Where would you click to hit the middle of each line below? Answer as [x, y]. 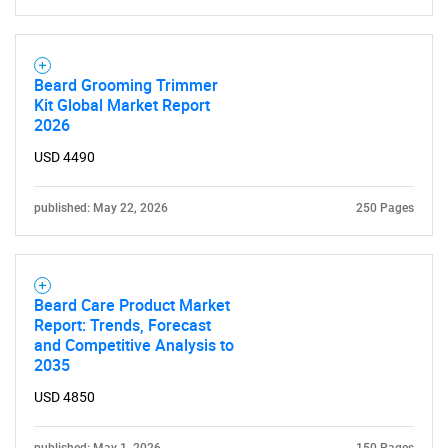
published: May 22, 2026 [101, 208]
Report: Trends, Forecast [122, 325]
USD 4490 [64, 157]
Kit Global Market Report [122, 105]
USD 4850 [64, 397]
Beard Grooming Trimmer [126, 85]
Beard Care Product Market [132, 305]
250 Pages [385, 208]
